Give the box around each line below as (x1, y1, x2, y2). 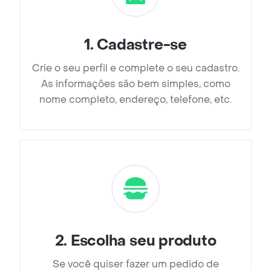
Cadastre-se (97, 36, 187, 55)
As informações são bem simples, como (41, 77, 230, 91)
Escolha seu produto (70, 232, 217, 251)
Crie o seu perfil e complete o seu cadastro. (31, 62, 240, 75)
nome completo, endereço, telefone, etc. (39, 93, 232, 106)
